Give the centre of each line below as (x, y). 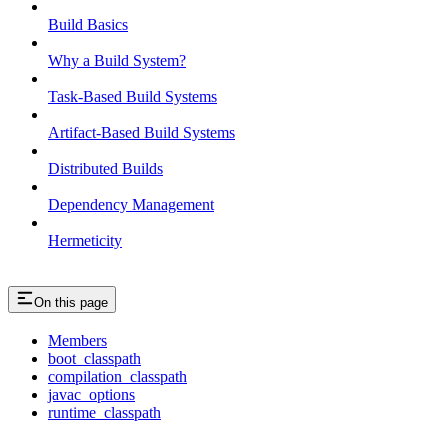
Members (77, 341)
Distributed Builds (105, 168)
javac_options (91, 395)
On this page (71, 302)
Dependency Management (131, 204)
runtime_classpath (104, 413)
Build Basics (88, 24)
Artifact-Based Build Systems (141, 132)
